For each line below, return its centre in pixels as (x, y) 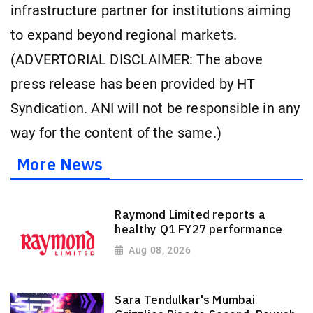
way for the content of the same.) (116, 133)
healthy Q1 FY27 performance (199, 229)
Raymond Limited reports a (190, 214)
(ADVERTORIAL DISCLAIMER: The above (137, 59)
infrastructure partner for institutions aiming (151, 10)
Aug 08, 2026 (160, 250)
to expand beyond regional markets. (124, 35)
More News (60, 165)
